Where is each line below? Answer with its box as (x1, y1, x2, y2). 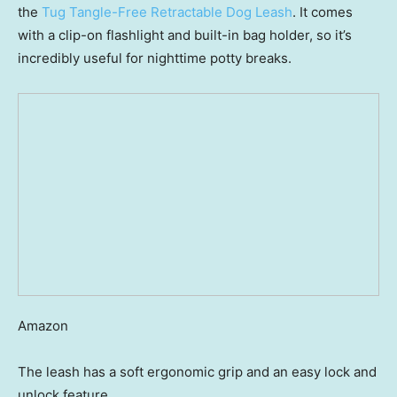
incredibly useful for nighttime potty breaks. (18, 49, 292, 66)
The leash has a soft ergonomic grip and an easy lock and (18, 363, 377, 381)
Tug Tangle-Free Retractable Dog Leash (42, 3, 292, 20)
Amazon (18, 317, 68, 335)
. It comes (292, 3, 353, 20)
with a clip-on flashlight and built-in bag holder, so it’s (18, 26, 352, 43)
